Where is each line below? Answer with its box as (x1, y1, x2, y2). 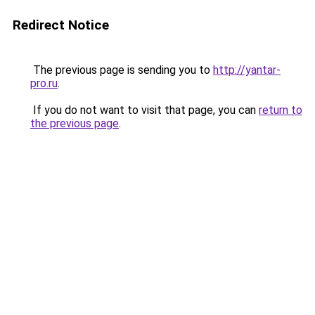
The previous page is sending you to (30, 63, 213, 77)
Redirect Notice (13, 17, 109, 33)
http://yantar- (213, 63, 281, 77)
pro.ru (30, 77, 58, 90)
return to (259, 103, 302, 117)
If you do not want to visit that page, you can (30, 103, 259, 117)
